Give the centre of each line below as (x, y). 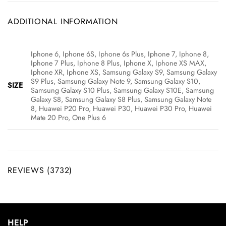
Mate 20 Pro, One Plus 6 (69, 117)
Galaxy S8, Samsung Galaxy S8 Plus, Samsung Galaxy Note (121, 99)
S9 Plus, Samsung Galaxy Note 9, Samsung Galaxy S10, (116, 81)
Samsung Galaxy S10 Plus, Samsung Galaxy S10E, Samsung (123, 90)
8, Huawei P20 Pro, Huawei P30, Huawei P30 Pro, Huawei (122, 108)
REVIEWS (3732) (40, 170)
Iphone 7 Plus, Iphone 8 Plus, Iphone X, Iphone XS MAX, (119, 63)
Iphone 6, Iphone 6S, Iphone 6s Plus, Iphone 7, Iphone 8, (120, 54)
